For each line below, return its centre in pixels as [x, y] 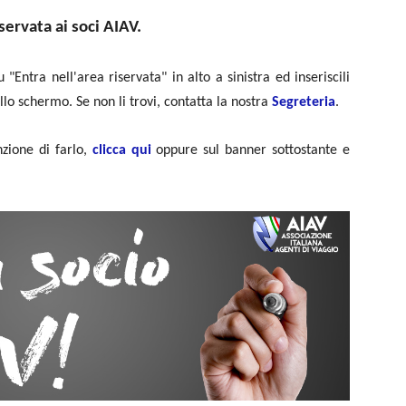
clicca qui [121, 150]
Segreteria [304, 102]
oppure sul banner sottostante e [251, 150]
